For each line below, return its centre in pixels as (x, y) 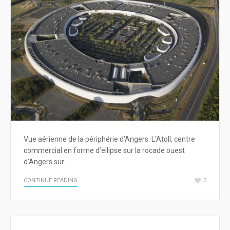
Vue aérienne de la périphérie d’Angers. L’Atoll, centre (109, 139)
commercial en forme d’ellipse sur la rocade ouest (104, 151)
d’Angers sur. (44, 162)
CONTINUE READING (51, 181)
